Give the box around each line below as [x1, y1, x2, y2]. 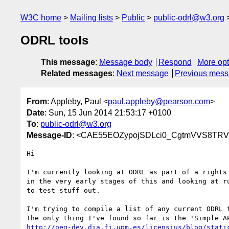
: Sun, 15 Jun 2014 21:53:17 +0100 [44, 108, 171, 117]
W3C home [20, 13, 61, 22]
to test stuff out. [27, 186, 100, 194]
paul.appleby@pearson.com [108, 97, 210, 106]
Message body [99, 58, 152, 67]
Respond [158, 58, 192, 67]
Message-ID [27, 130, 72, 140]
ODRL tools [20, 33, 88, 48]
